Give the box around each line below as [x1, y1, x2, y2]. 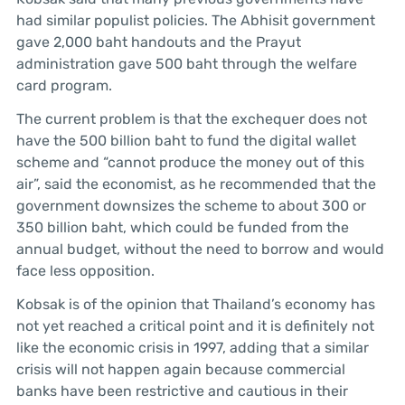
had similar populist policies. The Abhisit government [15, 12, 375, 30]
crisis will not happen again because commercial [15, 360, 345, 378]
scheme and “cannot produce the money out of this [15, 153, 364, 171]
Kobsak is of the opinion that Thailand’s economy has [15, 295, 375, 313]
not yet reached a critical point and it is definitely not [15, 316, 374, 334]
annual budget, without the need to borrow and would [15, 240, 384, 258]
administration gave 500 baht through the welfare [15, 55, 357, 73]
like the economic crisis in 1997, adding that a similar [15, 338, 369, 356]
